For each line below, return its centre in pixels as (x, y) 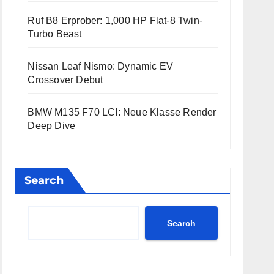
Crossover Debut (65, 80)
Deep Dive (52, 126)
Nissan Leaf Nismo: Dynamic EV (101, 66)
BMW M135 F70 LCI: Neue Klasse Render (122, 112)
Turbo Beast (55, 34)
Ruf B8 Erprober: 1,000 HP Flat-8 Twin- (115, 20)
